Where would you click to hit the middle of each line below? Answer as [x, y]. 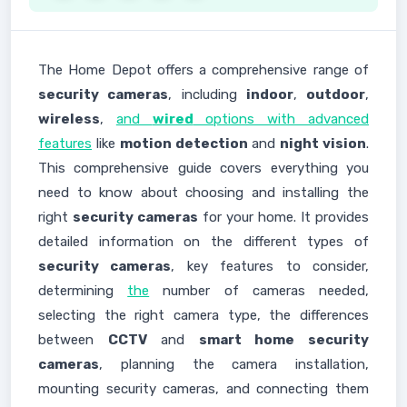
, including [207, 94]
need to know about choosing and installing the [203, 193]
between [73, 340]
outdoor [336, 94]
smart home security [284, 340]
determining [83, 291]
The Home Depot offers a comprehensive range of [203, 70]
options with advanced [281, 119]
